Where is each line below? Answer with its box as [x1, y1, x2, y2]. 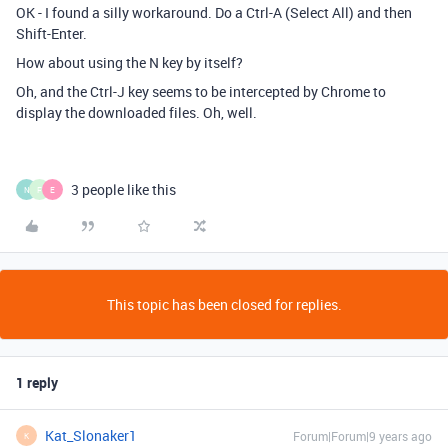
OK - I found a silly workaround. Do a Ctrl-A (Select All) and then [16, 3, 412, 22]
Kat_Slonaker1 [45, 426, 137, 445]
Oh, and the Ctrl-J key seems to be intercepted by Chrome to [16, 82, 386, 101]
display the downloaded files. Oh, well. [16, 103, 257, 122]
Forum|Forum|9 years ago [293, 428, 432, 444]
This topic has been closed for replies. [106, 295, 342, 314]
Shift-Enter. [16, 24, 87, 43]
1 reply [16, 373, 58, 392]
